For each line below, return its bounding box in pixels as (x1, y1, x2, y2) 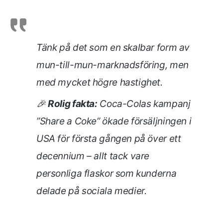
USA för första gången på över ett (36, 133, 181, 144)
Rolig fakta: (48, 98, 98, 110)
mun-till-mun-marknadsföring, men (36, 59, 189, 71)
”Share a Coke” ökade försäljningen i (36, 115, 192, 127)
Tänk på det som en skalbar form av (36, 42, 190, 53)
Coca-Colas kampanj (97, 98, 191, 110)
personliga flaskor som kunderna (36, 168, 177, 179)
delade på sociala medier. (36, 185, 147, 197)
